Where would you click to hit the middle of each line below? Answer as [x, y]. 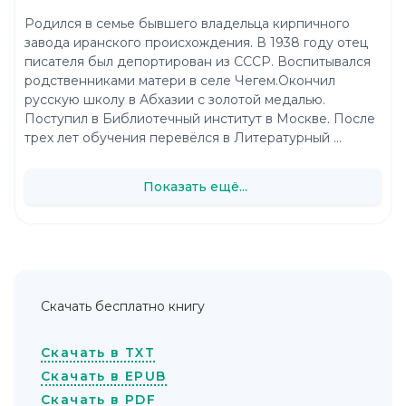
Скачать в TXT [98, 353]
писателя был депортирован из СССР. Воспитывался [198, 62]
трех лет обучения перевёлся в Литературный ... [183, 138]
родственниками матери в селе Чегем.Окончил [180, 81]
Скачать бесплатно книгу [123, 307]
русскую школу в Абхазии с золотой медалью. [175, 100]
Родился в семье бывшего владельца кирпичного [187, 24]
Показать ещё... [195, 186]
